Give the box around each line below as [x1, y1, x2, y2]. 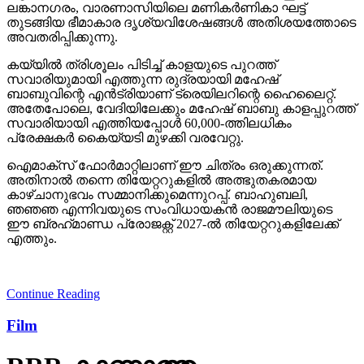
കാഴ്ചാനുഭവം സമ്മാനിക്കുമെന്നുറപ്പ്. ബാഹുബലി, [6, 187, 308, 201]
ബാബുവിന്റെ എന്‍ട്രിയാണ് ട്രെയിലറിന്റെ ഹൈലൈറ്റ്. [6, 86, 336, 101]
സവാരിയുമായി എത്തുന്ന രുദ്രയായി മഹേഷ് [6, 71, 279, 86]
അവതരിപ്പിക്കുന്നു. [6, 29, 118, 44]
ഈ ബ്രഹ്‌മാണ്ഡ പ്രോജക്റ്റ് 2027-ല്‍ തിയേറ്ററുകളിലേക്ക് [6, 216, 339, 231]
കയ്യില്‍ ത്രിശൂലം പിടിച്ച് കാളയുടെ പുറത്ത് [6, 57, 276, 71]
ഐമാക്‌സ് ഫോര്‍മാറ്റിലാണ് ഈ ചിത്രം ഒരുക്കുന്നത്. [6, 158, 323, 172]
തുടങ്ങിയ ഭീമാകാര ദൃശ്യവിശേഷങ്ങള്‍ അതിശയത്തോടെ [6, 15, 356, 29]
